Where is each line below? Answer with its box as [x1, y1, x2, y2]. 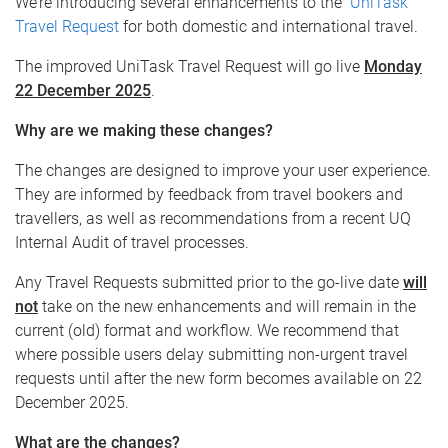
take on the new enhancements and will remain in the [38, 297, 416, 316]
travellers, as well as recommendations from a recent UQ [15, 209, 411, 228]
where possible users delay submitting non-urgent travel [15, 345, 408, 364]
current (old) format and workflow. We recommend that [15, 321, 399, 340]
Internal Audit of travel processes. [15, 233, 249, 252]
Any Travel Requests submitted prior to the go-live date [15, 273, 403, 292]
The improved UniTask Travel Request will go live [15, 57, 364, 76]
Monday [364, 57, 422, 76]
